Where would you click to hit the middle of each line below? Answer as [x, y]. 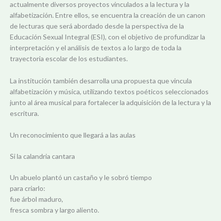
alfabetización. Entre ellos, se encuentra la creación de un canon [108, 15]
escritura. [24, 113]
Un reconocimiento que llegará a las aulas [73, 135]
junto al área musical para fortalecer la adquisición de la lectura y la [110, 102]
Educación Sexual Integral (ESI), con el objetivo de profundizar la [108, 37]
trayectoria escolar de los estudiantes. [69, 59]
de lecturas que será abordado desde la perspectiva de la [97, 26]
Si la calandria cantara [42, 156]
